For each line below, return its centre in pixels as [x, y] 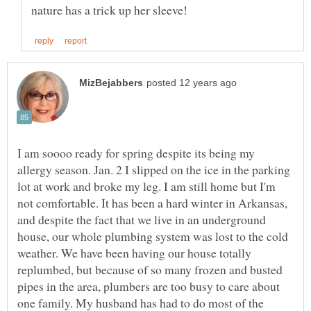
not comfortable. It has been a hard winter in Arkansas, [152, 203]
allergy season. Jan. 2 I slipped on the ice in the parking [154, 170]
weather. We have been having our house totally [134, 253]
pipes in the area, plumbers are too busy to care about [149, 286]
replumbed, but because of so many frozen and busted [150, 270]
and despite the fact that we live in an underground [142, 220]
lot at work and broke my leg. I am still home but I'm [146, 186]
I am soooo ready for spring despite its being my [136, 153]
